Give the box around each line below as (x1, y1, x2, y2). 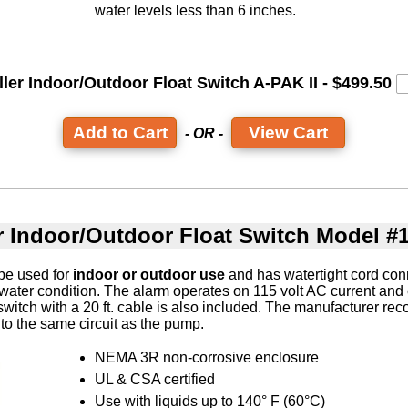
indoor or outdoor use (73, 266, 225, 282)
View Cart (249, 122, 328, 142)
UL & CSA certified (95, 371, 215, 387)
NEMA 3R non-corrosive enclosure (95, 349, 319, 365)
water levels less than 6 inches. (95, 3, 296, 19)
